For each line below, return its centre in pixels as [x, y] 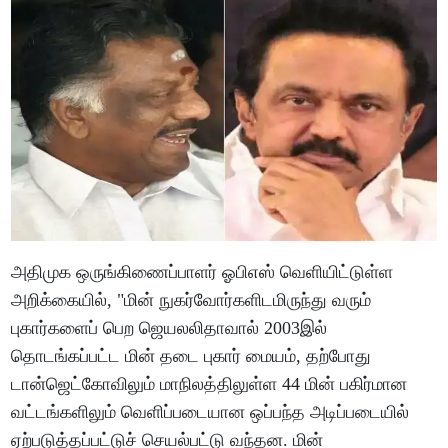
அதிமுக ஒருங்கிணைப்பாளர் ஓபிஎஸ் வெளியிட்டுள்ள [202, 271]
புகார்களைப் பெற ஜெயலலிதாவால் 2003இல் [169, 327]
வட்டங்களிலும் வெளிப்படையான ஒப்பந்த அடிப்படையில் [210, 411]
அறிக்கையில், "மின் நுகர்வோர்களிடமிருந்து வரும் [191, 299]
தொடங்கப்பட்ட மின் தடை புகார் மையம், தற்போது [191, 355]
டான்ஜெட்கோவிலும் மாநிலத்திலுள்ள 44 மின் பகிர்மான [209, 383]
